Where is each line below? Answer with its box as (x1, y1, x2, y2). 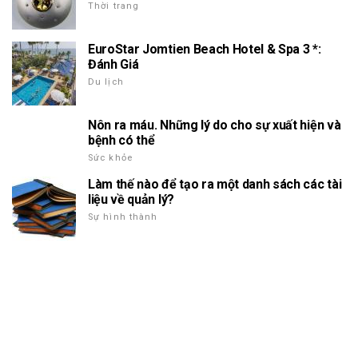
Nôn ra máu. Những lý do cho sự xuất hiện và (88, 117, 341, 133)
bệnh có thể (88, 133, 155, 149)
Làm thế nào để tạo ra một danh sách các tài (88, 177, 342, 193)
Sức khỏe (88, 153, 133, 164)
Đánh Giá (88, 57, 139, 73)
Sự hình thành (88, 212, 158, 223)
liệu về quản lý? (88, 192, 174, 208)
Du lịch (88, 77, 124, 88)
